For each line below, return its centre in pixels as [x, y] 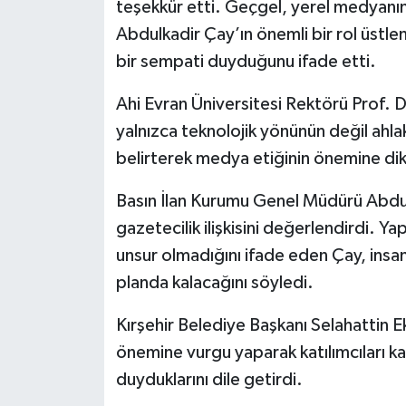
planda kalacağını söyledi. [214, 283]
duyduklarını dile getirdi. [209, 380]
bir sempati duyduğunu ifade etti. [246, 62]
